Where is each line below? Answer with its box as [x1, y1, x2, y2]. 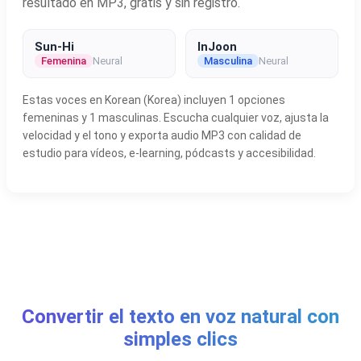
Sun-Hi [35, 39, 74, 54]
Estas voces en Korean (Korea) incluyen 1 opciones [23, 93, 285, 106]
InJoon [197, 39, 237, 54]
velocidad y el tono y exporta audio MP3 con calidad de [23, 128, 301, 142]
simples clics [123, 327, 238, 351]
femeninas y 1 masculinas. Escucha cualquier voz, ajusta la [23, 110, 329, 124]
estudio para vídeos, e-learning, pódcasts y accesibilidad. [23, 146, 316, 160]
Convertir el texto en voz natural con [22, 305, 339, 328]
